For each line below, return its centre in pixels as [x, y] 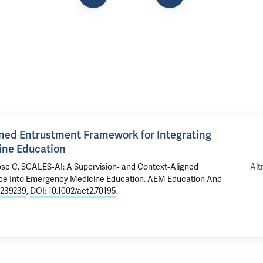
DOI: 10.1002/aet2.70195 [73, 191]
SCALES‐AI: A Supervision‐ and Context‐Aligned [110, 167]
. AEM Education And [183, 179]
